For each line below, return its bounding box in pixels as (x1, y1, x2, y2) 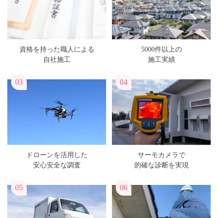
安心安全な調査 (33, 162, 81, 169)
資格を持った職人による (19, 46, 94, 54)
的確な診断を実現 (134, 162, 189, 169)
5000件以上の (141, 46, 182, 54)
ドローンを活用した (26, 151, 88, 159)
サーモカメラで (137, 151, 185, 159)
